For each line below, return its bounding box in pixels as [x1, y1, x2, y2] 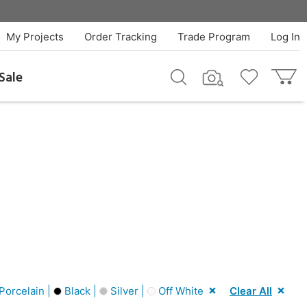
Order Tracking [84, 30, 157, 43]
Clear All [230, 284, 272, 297]
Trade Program [177, 30, 250, 43]
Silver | [108, 284, 147, 297]
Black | [62, 284, 99, 297]
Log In [270, 30, 300, 43]
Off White [156, 284, 204, 297]
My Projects [5, 30, 64, 43]
